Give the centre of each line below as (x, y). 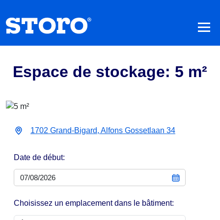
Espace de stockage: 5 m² (110, 71)
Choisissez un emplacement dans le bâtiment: (94, 203)
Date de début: (39, 157)
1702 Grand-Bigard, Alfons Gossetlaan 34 (103, 130)
